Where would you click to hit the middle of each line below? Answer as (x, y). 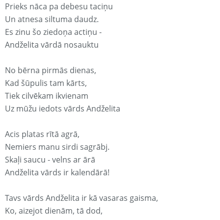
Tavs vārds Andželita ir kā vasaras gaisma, (82, 198)
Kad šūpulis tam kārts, (46, 83)
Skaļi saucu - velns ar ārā (50, 160)
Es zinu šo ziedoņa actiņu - (53, 32)
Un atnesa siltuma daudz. (52, 19)
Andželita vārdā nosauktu (52, 45)
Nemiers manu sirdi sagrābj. (57, 147)
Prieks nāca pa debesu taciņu (59, 7)
